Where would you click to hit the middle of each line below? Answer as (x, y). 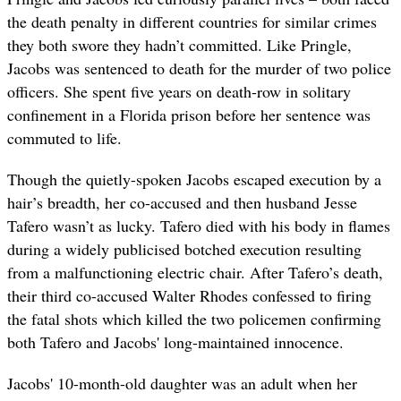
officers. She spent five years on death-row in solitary (179, 92)
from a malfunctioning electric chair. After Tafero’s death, (195, 273)
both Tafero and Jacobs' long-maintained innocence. (175, 342)
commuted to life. (64, 138)
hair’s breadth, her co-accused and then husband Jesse (182, 203)
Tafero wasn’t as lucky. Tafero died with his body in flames (199, 226)
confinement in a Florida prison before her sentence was (189, 115)
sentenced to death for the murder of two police (238, 68)
